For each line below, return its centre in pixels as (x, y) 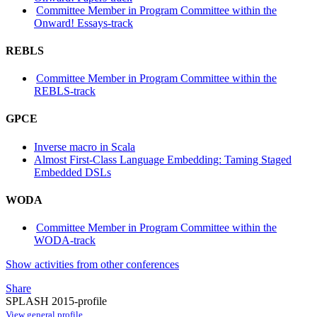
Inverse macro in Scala (85, 146)
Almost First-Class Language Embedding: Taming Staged (163, 159)
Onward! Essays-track (83, 23)
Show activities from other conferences (92, 265)
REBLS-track (65, 91)
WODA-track (65, 241)
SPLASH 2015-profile (56, 301)
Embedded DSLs (73, 172)
